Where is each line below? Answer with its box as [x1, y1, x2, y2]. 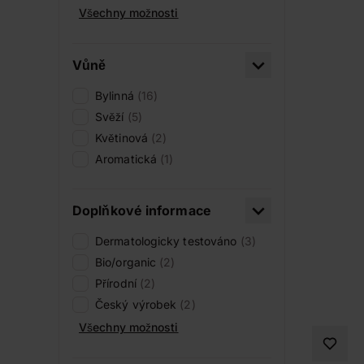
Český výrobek [95, 297, 180, 311]
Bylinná [95, 89, 137, 102]
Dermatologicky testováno [95, 234, 240, 248]
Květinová [95, 131, 151, 145]
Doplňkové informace [72, 202, 211, 219]
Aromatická [95, 152, 161, 166]
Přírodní [95, 276, 140, 290]
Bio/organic [95, 255, 160, 269]
